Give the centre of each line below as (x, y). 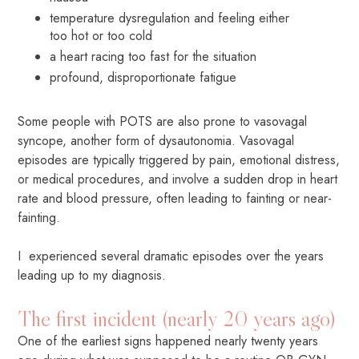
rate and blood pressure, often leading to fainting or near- (175, 198)
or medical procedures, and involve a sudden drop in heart (178, 179)
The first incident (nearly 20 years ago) (177, 318)
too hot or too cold (101, 35)
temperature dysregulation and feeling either (170, 18)
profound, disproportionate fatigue (143, 77)
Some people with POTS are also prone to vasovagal (163, 121)
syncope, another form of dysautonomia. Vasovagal (156, 140)
